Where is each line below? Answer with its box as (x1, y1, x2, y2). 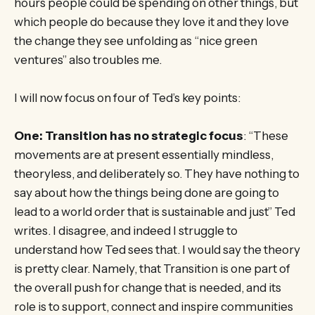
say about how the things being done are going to (14, 186, 279, 200)
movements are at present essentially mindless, (14, 148, 274, 162)
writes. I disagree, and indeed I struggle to (14, 224, 238, 238)
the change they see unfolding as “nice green (14, 33, 257, 48)
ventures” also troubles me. (14, 52, 162, 67)
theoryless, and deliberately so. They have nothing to (14, 167, 300, 181)
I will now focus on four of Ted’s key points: (14, 90, 240, 105)
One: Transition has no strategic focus (14, 129, 243, 143)
